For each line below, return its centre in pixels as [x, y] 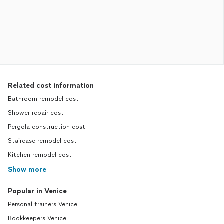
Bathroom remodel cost [43, 99]
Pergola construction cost [47, 127]
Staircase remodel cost [42, 141]
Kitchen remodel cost [40, 155]
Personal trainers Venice [43, 204]
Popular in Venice [37, 191]
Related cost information [51, 86]
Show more [27, 170]
